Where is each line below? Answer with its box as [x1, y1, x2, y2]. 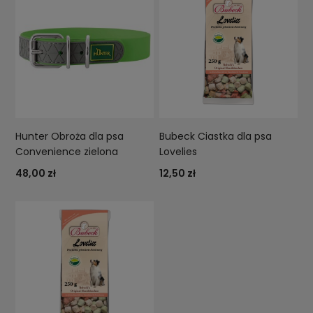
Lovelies [159, 145, 198, 159]
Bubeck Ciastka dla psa [159, 129, 272, 144]
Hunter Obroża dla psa [15, 129, 124, 144]
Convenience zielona [15, 145, 119, 159]
